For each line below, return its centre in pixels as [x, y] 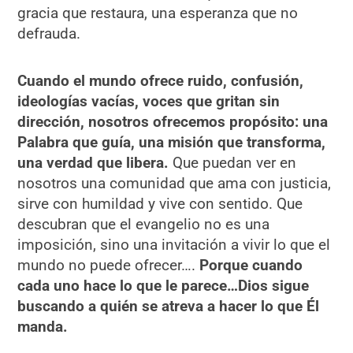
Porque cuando [251, 265]
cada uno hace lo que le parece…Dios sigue [163, 285]
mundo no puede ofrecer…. [109, 265]
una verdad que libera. [95, 162]
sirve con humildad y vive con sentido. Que [160, 203]
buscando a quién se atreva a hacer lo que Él [169, 306]
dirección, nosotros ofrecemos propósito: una [173, 121]
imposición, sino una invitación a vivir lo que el [174, 244]
